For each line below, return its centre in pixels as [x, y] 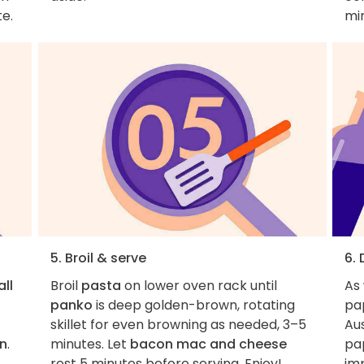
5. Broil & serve [98, 258]
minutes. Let [90, 344]
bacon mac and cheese [208, 344]
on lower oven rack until [199, 285]
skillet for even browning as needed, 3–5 [178, 324]
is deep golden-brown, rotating [193, 305]
